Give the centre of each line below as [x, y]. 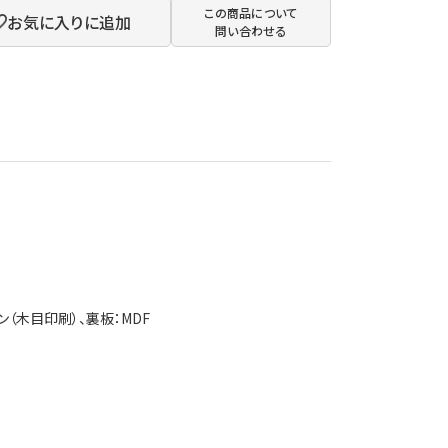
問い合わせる [251, 31]
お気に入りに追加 [69, 22]
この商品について [251, 13]
